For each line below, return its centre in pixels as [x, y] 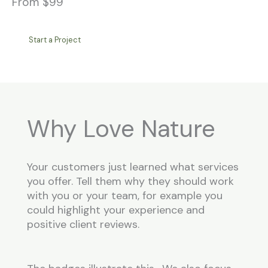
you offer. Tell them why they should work [130, 181]
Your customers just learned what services [133, 167]
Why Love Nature [121, 129]
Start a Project [55, 40]
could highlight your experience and [116, 210]
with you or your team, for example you [125, 196]
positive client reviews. [83, 224]
